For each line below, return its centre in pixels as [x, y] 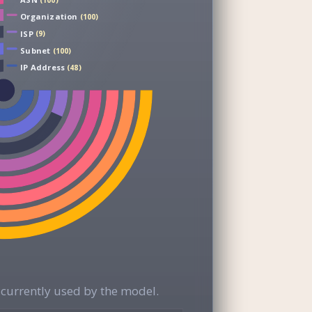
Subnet [36, 51]
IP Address [43, 68]
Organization [49, 17]
